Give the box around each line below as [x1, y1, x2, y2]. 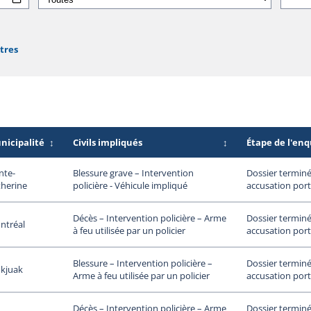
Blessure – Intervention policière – [72, 257, 212, 270]
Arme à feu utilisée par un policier [72, 269, 210, 283]
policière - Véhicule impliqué [72, 179, 187, 192]
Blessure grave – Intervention [72, 167, 194, 180]
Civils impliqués [72, 135, 142, 149]
